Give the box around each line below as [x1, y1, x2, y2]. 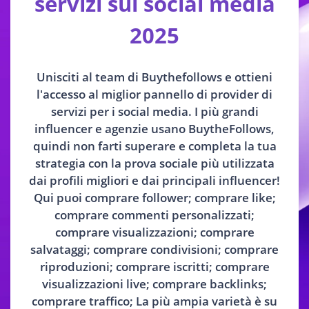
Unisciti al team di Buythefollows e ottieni [37, 68, 272, 85]
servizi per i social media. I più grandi [50, 103, 259, 119]
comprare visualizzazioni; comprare [54, 223, 255, 240]
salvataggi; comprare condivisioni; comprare [30, 241, 279, 257]
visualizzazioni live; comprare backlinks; [42, 275, 267, 292]
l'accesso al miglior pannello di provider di [37, 86, 272, 102]
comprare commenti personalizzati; [54, 206, 255, 223]
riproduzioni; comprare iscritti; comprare [39, 258, 270, 275]
